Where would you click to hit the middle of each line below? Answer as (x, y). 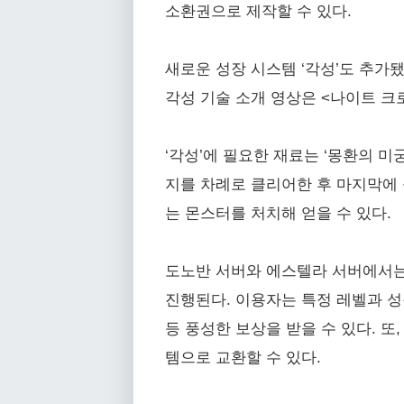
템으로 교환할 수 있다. (243, 358)
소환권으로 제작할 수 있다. (258, 11)
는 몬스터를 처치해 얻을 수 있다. (278, 213)
